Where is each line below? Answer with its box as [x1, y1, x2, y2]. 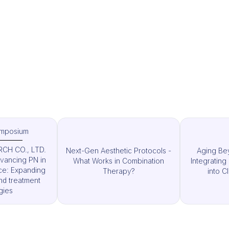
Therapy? [102, 167, 135, 175]
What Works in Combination [73, 156, 164, 165]
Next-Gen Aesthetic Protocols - [66, 146, 171, 155]
